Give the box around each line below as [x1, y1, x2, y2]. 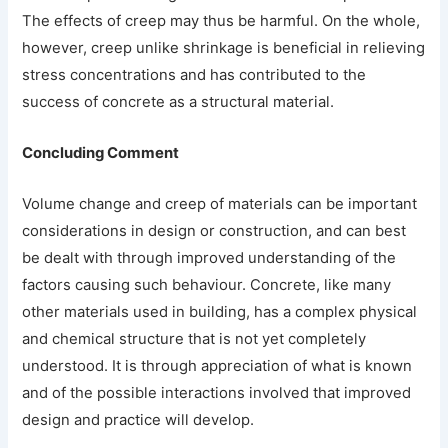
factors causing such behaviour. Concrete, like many [22, 276, 392, 294]
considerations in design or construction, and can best [22, 222, 407, 240]
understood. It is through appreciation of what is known [22, 357, 413, 375]
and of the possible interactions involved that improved [22, 384, 412, 402]
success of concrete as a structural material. [22, 93, 335, 112]
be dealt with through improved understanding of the [22, 249, 397, 267]
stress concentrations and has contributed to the [22, 66, 367, 85]
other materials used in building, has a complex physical [22, 303, 418, 321]
